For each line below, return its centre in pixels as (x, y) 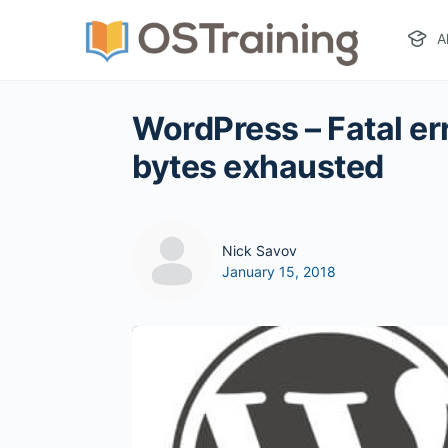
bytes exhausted (258, 166)
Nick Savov (259, 250)
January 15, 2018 (279, 271)
